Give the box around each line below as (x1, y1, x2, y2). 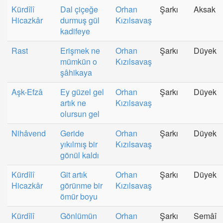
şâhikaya (60, 66, 92, 78)
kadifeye (60, 25, 90, 37)
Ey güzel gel (60, 86, 104, 98)
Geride (60, 127, 84, 139)
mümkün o (60, 55, 97, 67)
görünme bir (60, 179, 103, 191)
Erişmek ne (60, 44, 100, 56)
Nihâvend (11, 127, 46, 139)
